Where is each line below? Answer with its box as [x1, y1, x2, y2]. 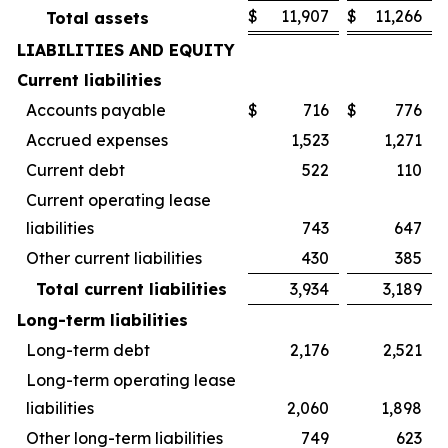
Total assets [46, 8, 149, 28]
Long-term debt [26, 340, 150, 360]
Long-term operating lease [26, 370, 236, 390]
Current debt [26, 160, 125, 180]
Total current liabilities [36, 279, 227, 299]
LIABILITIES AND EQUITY [17, 40, 235, 60]
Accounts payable [26, 100, 166, 120]
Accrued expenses [26, 130, 168, 150]
